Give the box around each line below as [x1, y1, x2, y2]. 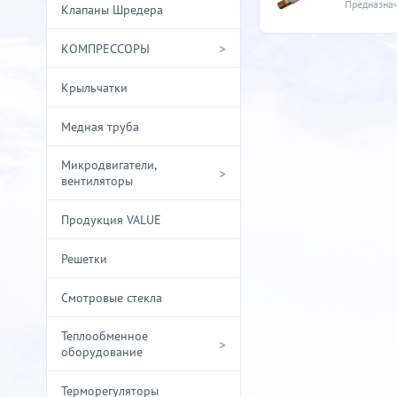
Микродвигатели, [61, 157, 156, 174]
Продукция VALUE [61, 211, 161, 228]
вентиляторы [61, 173, 133, 190]
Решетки [61, 250, 107, 267]
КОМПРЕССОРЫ [61, 40, 150, 57]
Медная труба [61, 118, 139, 135]
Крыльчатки [61, 79, 128, 96]
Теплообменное [61, 328, 148, 345]
